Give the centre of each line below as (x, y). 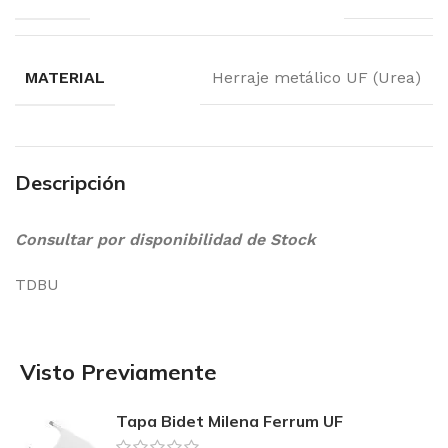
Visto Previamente (118, 372)
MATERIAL (65, 78)
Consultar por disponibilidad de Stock (165, 240)
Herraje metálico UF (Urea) (316, 78)
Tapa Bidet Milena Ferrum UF (229, 421)
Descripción (70, 183)
